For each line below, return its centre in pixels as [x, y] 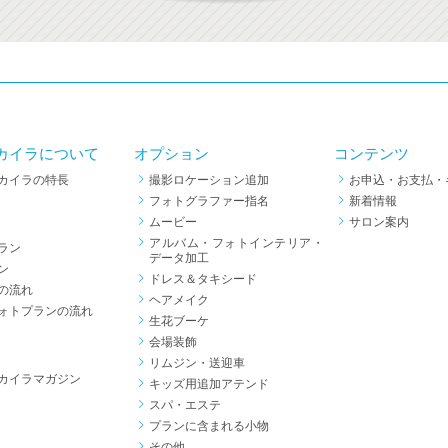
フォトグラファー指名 [209, 200]
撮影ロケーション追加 [209, 179]
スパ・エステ [185, 404]
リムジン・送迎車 [197, 362]
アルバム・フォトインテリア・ [236, 242]
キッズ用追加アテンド [209, 383]
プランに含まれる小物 [209, 425]
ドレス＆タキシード [203, 278]
